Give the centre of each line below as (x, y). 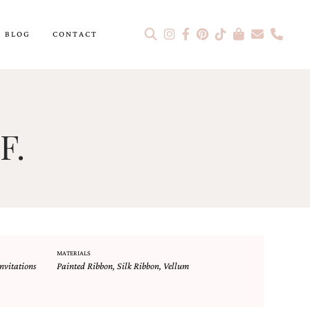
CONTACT (75, 34)
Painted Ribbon (84, 266)
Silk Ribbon (138, 266)
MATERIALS (73, 253)
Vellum (176, 266)
